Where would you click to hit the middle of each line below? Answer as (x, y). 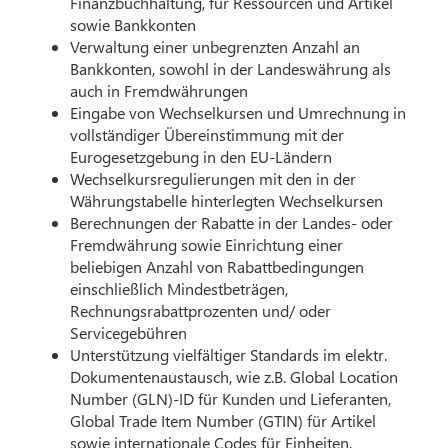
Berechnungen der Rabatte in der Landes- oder (232, 222)
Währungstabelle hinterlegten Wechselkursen (227, 200)
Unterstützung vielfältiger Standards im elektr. (229, 354)
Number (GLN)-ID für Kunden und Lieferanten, (231, 398)
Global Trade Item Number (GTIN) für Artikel (223, 420)
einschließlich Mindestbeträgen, (179, 288)
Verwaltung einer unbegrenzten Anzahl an (215, 46)
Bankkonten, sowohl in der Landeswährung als (231, 68)
